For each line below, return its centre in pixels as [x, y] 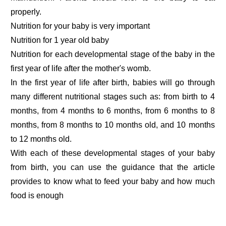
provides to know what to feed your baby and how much [113, 182]
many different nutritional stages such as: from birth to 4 [113, 97]
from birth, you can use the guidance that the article [113, 167]
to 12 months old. [41, 139]
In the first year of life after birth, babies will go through [113, 83]
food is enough [37, 196]
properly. [26, 12]
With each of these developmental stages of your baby [113, 153]
